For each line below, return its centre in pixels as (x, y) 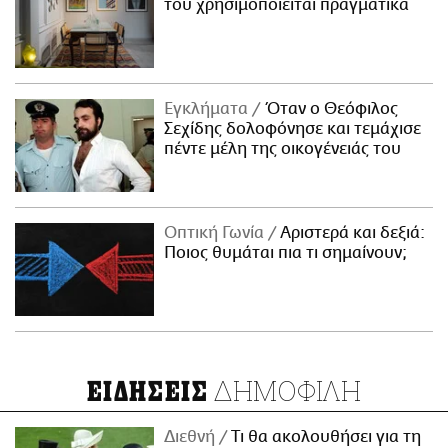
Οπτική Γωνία (216, 233)
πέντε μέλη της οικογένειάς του (283, 149)
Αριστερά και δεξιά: (351, 233)
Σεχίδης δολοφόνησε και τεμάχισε (293, 129)
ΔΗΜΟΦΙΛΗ (285, 391)
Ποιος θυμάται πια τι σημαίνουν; (286, 253)
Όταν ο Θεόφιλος (329, 109)
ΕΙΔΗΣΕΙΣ (147, 392)
